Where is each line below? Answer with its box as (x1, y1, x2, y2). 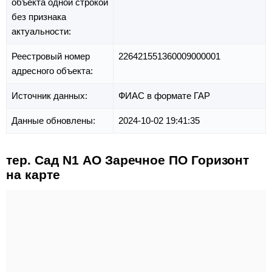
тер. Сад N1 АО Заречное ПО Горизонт (6, 152, 249, 167)
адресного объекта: (12, 65, 95, 76)
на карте (6, 167, 60, 182)
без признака (12, 11, 66, 22)
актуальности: (12, 25, 73, 36)
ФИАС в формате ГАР (118, 90, 210, 101)
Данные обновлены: (12, 115, 98, 126)
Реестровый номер (12, 50, 90, 61)
